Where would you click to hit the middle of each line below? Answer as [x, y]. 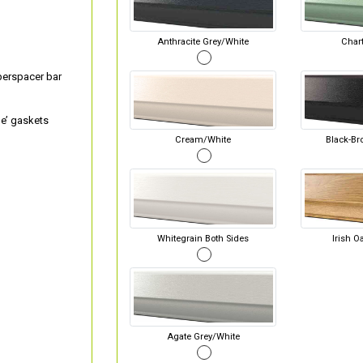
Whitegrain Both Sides [203, 238]
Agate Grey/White [203, 336]
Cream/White [203, 140]
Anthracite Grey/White [203, 42]
